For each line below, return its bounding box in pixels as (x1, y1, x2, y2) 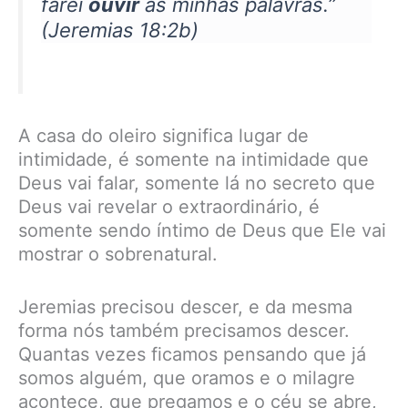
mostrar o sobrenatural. (18, 242, 218, 265)
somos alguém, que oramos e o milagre (18, 366, 355, 389)
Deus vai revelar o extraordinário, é (18, 195, 320, 218)
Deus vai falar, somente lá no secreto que (18, 171, 375, 194)
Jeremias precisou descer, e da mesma (18, 295, 352, 318)
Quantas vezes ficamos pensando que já (18, 342, 366, 365)
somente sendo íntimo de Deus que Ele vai (18, 219, 386, 241)
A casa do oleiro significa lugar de (18, 124, 309, 147)
